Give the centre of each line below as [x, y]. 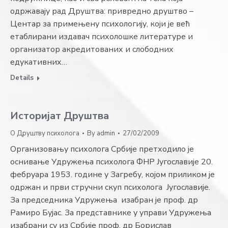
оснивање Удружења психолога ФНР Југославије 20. [111, 162]
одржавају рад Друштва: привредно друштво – [102, 11]
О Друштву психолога [45, 133]
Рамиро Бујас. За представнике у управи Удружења [111, 213]
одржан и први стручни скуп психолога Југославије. [110, 187]
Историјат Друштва [60, 116]
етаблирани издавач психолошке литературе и [102, 37]
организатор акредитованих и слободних [92, 49]
